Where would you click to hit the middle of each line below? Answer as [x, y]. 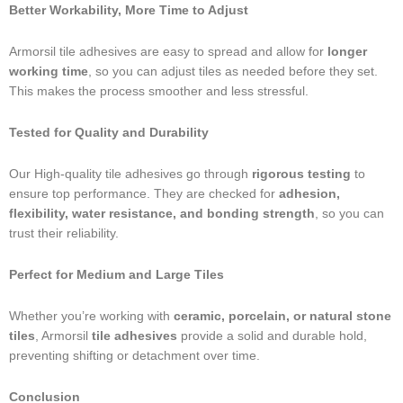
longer [347, 52]
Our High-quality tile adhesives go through [129, 174]
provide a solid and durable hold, [272, 336]
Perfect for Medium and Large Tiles [116, 274]
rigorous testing [300, 174]
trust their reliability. [64, 233]
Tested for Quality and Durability [109, 133]
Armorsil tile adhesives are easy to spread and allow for [168, 52]
